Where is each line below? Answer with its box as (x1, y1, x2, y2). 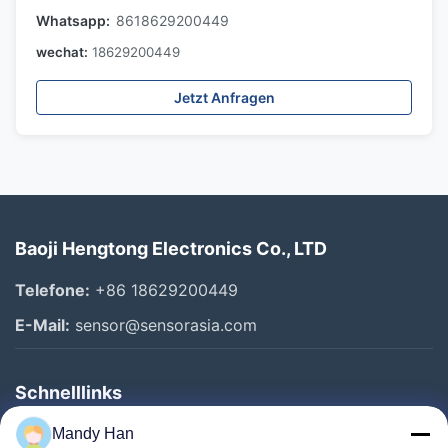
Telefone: (15, 280, 90, 300)
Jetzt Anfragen (173, 89, 275, 106)
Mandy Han (52, 425, 134, 442)
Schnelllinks (15, 382, 122, 403)
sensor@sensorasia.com (70, 315, 257, 335)
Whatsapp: (36, 12, 110, 29)
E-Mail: (15, 315, 70, 335)
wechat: (36, 44, 88, 60)
